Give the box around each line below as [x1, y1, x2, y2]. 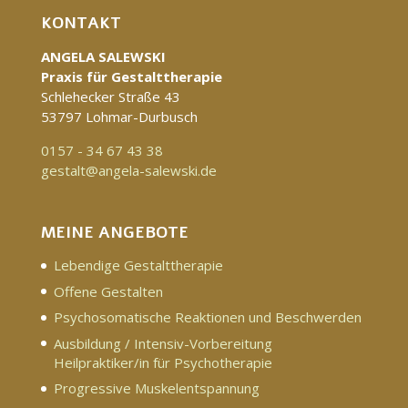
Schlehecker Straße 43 [40, 87, 180, 106]
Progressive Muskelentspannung [53, 379, 260, 398]
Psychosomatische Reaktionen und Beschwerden [53, 308, 362, 327]
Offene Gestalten [53, 281, 163, 301]
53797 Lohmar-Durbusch [40, 107, 198, 126]
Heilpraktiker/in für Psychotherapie [53, 352, 272, 372]
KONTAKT [40, 11, 121, 34]
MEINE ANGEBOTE [40, 221, 189, 244]
